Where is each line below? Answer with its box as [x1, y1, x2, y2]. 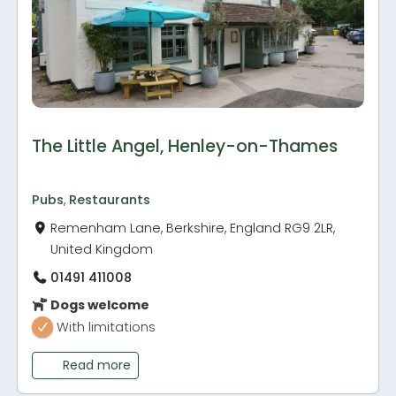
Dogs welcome [48, 296, 150, 315]
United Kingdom [50, 240, 154, 259]
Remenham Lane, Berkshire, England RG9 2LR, [50, 219, 336, 238]
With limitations [57, 318, 156, 337]
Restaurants [69, 191, 151, 209]
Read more [62, 356, 131, 375]
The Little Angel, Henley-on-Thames [32, 134, 339, 159]
